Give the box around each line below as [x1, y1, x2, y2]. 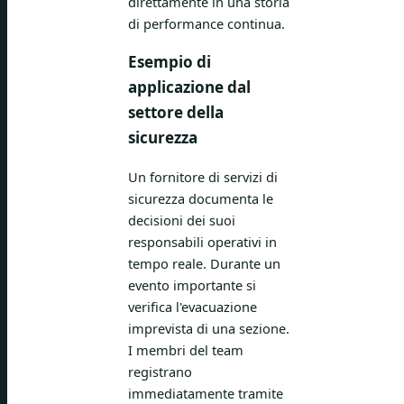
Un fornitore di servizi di [128, 168, 278, 187]
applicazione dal [128, 77, 251, 98]
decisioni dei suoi [128, 211, 235, 230]
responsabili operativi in [128, 233, 277, 252]
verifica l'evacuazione [128, 298, 257, 317]
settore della [128, 102, 224, 124]
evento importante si [128, 276, 256, 295]
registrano [128, 363, 192, 381]
